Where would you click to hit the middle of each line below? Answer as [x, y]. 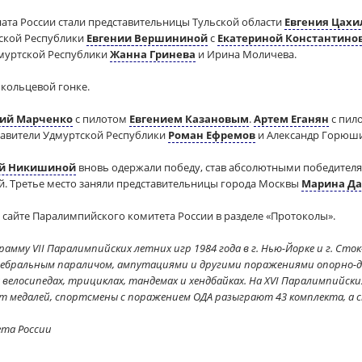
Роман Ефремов [212, 135]
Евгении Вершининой [147, 38]
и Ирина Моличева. [246, 54]
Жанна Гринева [153, 54]
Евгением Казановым [189, 119]
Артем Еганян [291, 119]
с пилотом [101, 119]
